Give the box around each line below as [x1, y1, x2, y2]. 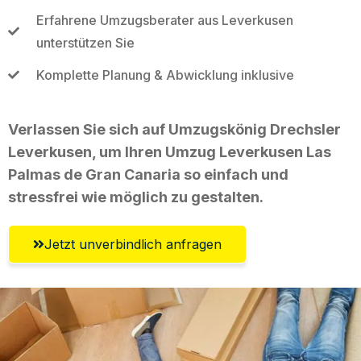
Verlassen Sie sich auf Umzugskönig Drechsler [8, 120, 341, 138]
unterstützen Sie [35, 34, 135, 51]
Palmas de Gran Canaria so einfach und [8, 165, 288, 183]
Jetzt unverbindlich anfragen [44, 235, 222, 252]
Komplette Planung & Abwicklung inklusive [35, 66, 294, 83]
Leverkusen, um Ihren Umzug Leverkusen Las [8, 143, 331, 160]
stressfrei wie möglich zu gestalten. [8, 188, 263, 205]
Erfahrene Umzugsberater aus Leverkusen [35, 11, 293, 28]
